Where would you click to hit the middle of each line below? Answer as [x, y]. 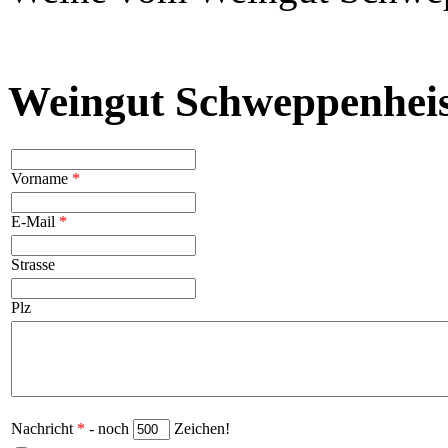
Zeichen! [200, 429]
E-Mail [35, 222]
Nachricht [44, 429]
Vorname [41, 179]
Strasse [33, 265]
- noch [109, 429]
